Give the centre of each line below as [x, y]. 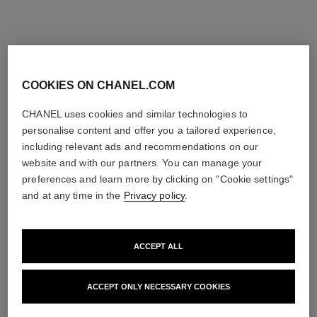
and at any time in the [73, 195]
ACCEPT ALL [158, 246]
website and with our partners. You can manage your [142, 163]
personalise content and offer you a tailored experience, [149, 130]
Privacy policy [154, 195]
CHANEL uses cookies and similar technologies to [135, 114]
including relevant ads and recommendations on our [140, 146]
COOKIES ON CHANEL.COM [99, 85]
